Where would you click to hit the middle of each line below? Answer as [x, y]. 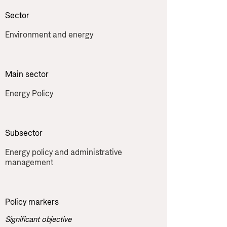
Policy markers [32, 202]
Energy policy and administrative [64, 153]
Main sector [27, 74]
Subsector [24, 133]
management [29, 163]
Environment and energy [49, 35]
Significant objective [38, 220]
